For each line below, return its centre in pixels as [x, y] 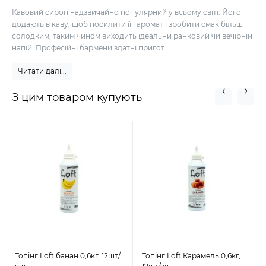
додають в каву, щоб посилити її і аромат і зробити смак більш [127, 24]
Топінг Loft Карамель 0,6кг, [191, 256]
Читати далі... [42, 71]
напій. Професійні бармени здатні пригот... [91, 48]
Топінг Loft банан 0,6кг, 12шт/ [68, 256]
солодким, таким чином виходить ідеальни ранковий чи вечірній [132, 36]
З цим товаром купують [77, 98]
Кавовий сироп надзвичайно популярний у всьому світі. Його [126, 12]
